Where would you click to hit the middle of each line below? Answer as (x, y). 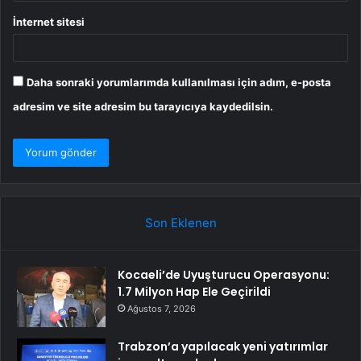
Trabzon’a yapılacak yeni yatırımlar (223, 346)
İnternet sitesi (49, 21)
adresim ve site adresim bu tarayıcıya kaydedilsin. (143, 106)
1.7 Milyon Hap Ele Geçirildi (194, 291)
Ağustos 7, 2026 (162, 308)
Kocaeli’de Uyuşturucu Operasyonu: (224, 274)
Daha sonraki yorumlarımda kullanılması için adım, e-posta (179, 82)
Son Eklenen (180, 222)
